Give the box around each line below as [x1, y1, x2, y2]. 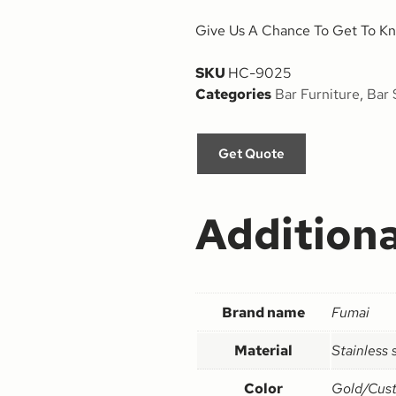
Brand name [222, 302, 305, 322]
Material [234, 340, 293, 360]
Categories [195, 84, 271, 103]
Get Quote [218, 144, 285, 163]
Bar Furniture [275, 84, 360, 103]
